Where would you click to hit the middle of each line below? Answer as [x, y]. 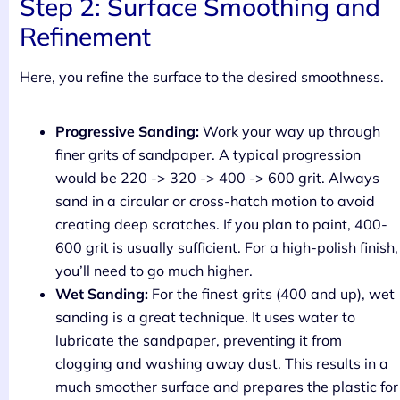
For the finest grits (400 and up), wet [271, 294]
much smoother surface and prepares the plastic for [227, 387]
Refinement [85, 37]
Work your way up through [290, 132]
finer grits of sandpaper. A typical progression [208, 155]
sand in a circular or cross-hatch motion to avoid [215, 201]
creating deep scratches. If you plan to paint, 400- [221, 225]
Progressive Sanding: [127, 132]
